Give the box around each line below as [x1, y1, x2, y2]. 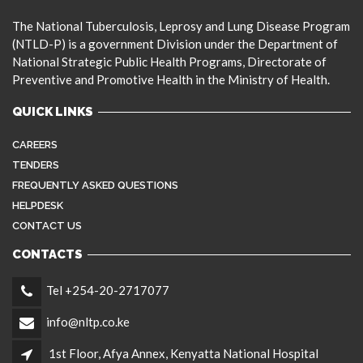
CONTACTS [12, 247, 83, 263]
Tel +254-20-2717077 [46, 282, 169, 297]
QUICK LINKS [12, 105, 93, 120]
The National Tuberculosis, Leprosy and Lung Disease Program [12, 19, 350, 34]
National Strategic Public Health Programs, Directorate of [12, 54, 327, 70]
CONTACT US [12, 220, 82, 233]
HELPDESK [12, 199, 63, 212]
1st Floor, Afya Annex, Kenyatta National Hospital [49, 345, 318, 361]
